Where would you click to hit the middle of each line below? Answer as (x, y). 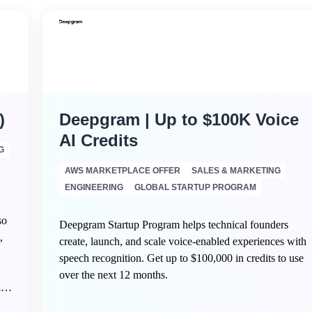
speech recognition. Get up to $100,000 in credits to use (182, 258)
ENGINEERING (94, 187)
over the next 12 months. (114, 275)
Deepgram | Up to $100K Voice (179, 119)
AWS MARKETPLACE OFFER (123, 171)
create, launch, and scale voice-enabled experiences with (183, 241)
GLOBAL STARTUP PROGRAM (196, 187)
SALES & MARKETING (236, 171)
